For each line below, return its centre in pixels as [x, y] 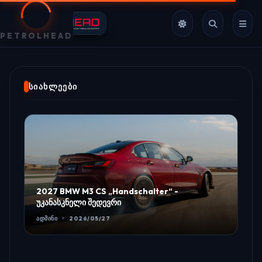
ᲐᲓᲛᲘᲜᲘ [47, 218]
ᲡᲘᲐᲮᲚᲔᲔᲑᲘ [53, 87]
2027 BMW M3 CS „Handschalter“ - [107, 191]
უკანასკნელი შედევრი [79, 202]
